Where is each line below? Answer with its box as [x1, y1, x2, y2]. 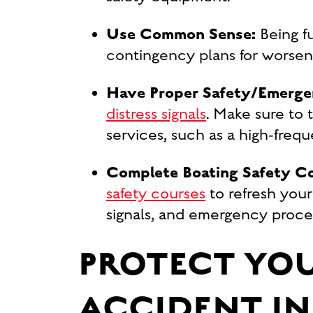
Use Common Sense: [106, 24, 260, 45]
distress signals [106, 105, 206, 123]
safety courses [106, 184, 205, 203]
